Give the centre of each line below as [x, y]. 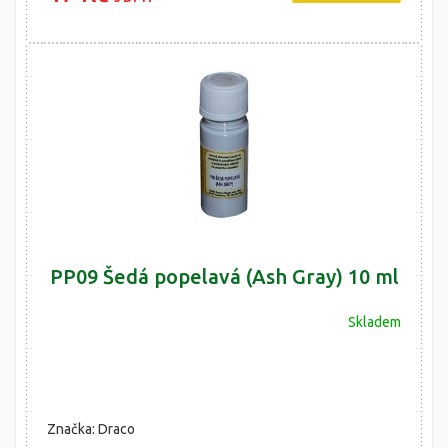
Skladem [374, 322]
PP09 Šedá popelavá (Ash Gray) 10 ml [224, 276]
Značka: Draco [91, 429]
